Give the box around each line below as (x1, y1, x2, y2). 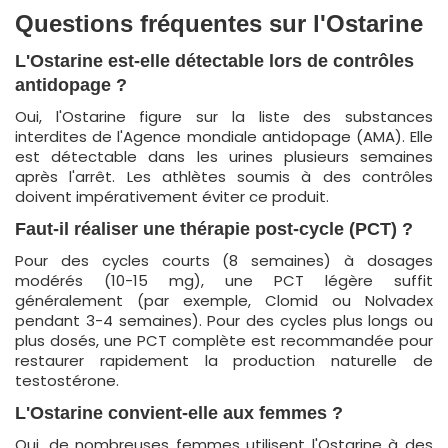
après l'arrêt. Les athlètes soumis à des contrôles (15, 166, 433, 187)
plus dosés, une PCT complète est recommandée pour (15, 330, 433, 351)
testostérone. (15, 370, 119, 391)
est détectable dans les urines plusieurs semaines (15, 146, 433, 167)
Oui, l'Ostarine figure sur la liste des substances (15, 106, 433, 127)
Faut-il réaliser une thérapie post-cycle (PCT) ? (15, 219, 413, 239)
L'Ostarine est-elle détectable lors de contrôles (15, 51, 414, 71)
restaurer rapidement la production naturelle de (15, 350, 433, 371)
